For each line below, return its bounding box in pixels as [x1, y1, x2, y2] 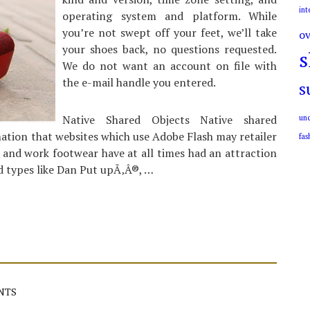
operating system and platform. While [62, 8, 277, 24]
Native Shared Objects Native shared [62, 112, 277, 127]
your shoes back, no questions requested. [62, 42, 277, 57]
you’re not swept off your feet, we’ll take [62, 25, 277, 40]
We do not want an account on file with [62, 58, 277, 73]
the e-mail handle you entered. [62, 75, 216, 90]
